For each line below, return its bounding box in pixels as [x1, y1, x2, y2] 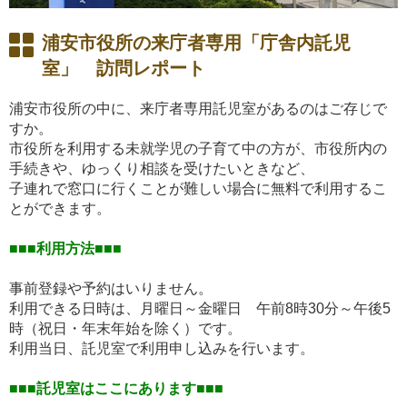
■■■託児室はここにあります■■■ [9, 381, 223, 397]
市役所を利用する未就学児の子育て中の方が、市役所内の [9, 141, 387, 157]
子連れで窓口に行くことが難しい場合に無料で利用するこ [9, 181, 387, 197]
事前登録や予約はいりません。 [9, 281, 213, 297]
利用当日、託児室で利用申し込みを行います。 [9, 341, 314, 357]
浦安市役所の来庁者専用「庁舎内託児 [42, 33, 351, 54]
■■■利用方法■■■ [9, 241, 122, 257]
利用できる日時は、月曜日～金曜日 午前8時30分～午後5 [9, 301, 391, 317]
